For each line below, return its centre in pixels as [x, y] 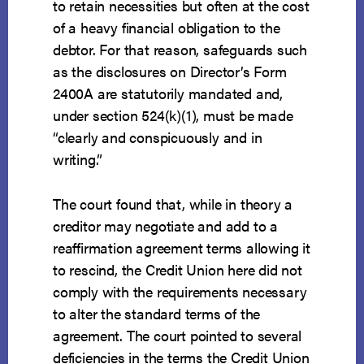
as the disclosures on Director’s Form [170, 71]
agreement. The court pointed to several [178, 336]
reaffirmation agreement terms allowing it [182, 248]
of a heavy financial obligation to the [167, 28]
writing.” [78, 159]
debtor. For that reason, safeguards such [180, 50]
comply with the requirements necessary [180, 292]
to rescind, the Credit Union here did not [178, 270]
